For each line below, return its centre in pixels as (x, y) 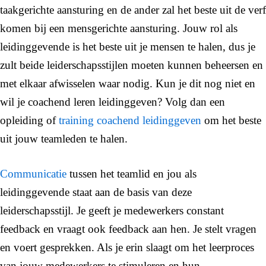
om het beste (231, 120)
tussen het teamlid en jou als (132, 174)
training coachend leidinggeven (130, 120)
